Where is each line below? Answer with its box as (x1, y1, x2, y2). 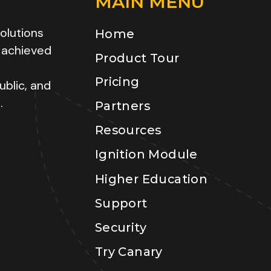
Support (94, 195, 148, 211)
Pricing (94, 74, 140, 90)
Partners (94, 99, 150, 114)
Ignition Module (94, 147, 198, 162)
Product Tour (94, 50, 180, 65)
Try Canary (94, 244, 163, 259)
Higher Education (94, 171, 208, 186)
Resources (94, 123, 162, 138)
